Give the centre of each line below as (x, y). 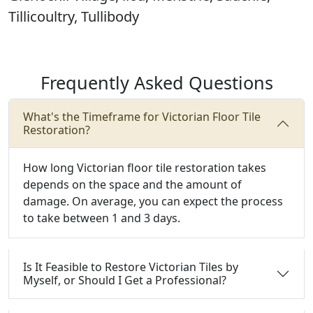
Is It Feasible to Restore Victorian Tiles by (131, 267)
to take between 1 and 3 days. (102, 218)
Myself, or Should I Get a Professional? (125, 280)
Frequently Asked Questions (156, 82)
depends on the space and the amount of (132, 184)
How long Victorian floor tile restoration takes (145, 168)
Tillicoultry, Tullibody (74, 16)
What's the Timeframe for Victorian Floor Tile (142, 117)
